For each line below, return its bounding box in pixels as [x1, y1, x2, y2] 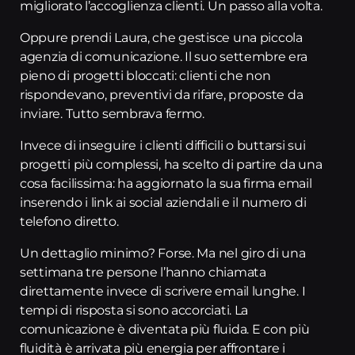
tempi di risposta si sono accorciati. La [20, 303, 249, 318]
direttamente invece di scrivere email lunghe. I [20, 284, 306, 299]
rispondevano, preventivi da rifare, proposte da [20, 87, 303, 102]
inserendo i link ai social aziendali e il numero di [20, 195, 307, 210]
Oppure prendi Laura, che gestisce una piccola [20, 30, 303, 45]
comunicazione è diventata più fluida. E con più [20, 322, 310, 337]
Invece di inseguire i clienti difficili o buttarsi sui [20, 138, 306, 153]
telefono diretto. [20, 214, 119, 229]
